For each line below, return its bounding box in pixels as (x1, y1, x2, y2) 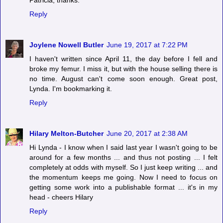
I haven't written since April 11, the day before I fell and (29, 55, 218, 63)
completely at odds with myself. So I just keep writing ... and (29, 163, 218, 172)
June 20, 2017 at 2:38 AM (107, 129, 188, 138)
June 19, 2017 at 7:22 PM (107, 41, 188, 49)
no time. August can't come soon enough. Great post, (29, 75, 218, 83)
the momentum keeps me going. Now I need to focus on (29, 173, 218, 182)
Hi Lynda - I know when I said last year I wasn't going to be (29, 143, 218, 152)
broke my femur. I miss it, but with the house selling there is (29, 65, 218, 73)
